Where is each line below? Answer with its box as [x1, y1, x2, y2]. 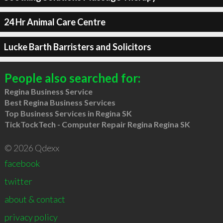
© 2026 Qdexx [4, 142, 59, 153]
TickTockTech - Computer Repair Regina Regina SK [4, 119, 190, 129]
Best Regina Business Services [4, 98, 115, 107]
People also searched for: [4, 71, 140, 85]
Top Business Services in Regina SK [4, 109, 132, 118]
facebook [4, 158, 40, 169]
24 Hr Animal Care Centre [3, 16, 106, 27]
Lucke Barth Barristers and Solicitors [3, 41, 151, 52]
